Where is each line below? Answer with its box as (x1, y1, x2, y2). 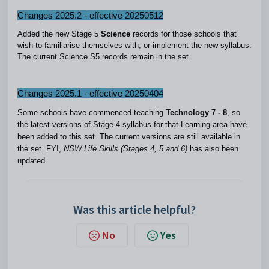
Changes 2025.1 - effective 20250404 (17, 88, 163, 98)
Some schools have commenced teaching (17, 108, 166, 117)
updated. (17, 156, 47, 165)
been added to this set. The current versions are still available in (17, 132, 240, 141)
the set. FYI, (17, 144, 64, 153)
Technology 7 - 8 (166, 108, 227, 117)
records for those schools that (133, 29, 237, 38)
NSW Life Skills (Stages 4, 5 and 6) (64, 144, 187, 153)
